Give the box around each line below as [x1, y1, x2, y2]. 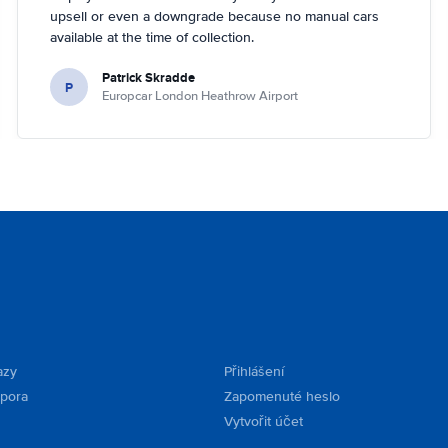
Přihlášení [224, 363, 284, 380]
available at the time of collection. [50, 29, 255, 46]
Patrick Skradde [102, 68, 196, 87]
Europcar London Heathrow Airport [102, 88, 299, 104]
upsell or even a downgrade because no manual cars [50, 8, 380, 25]
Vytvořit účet [224, 413, 303, 430]
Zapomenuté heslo [224, 388, 340, 405]
